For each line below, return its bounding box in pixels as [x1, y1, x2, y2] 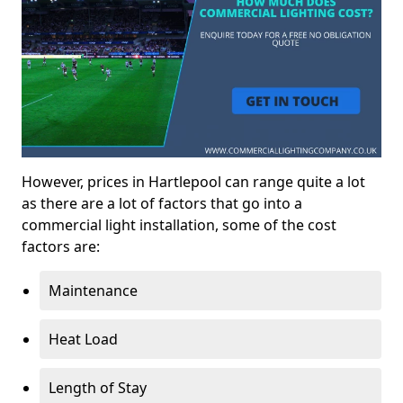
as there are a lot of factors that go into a [22, 193, 302, 213]
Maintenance [49, 280, 138, 300]
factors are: [22, 236, 100, 256]
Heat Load [49, 328, 118, 349]
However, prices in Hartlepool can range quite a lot [22, 171, 365, 192]
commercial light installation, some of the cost [22, 214, 336, 235]
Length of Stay [49, 377, 147, 398]
